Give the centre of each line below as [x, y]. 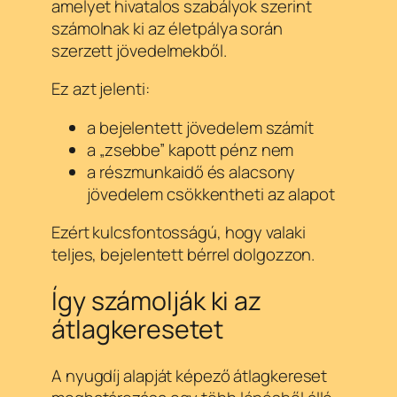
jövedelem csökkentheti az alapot [211, 194]
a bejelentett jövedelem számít [200, 127]
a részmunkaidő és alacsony [191, 171]
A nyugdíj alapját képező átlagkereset [190, 375]
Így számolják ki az [157, 301]
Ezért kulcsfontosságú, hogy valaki [179, 233]
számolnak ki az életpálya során [167, 28]
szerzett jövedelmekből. [139, 50]
